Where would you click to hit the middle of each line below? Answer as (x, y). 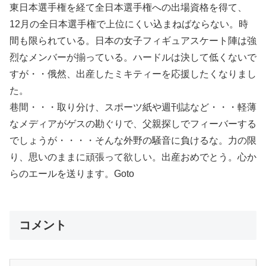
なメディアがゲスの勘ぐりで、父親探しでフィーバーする (133, 124)
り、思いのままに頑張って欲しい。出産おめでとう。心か (133, 157)
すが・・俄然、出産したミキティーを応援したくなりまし (133, 74)
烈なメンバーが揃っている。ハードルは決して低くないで (133, 57)
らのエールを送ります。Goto (72, 174)
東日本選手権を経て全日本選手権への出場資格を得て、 (128, 7)
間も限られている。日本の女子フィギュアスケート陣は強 (133, 41)
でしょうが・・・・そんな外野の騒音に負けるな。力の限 (133, 140)
